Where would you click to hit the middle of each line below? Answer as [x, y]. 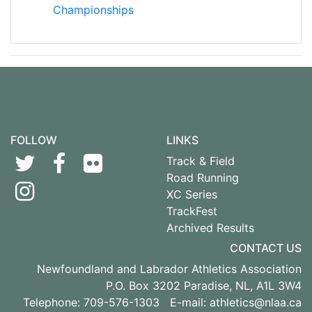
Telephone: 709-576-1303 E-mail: [116, 302]
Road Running [203, 178]
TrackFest [192, 211]
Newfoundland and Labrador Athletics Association [169, 269]
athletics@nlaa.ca [256, 302]
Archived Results [210, 228]
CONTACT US [266, 248]
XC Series [192, 194]
